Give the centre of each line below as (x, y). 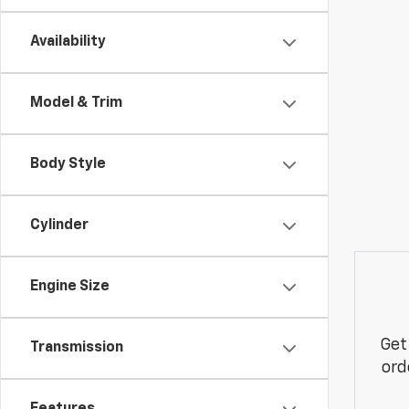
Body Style (68, 164)
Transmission (77, 348)
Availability (68, 42)
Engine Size (70, 287)
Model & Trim (76, 103)
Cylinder (59, 225)
